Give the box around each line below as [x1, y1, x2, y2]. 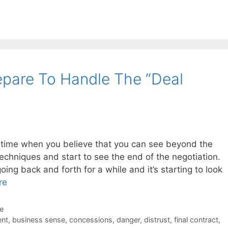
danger [116, 215, 140, 224]
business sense [12, 215, 65, 224]
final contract [174, 215, 218, 224]
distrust [144, 215, 170, 224]
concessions [69, 215, 112, 224]
